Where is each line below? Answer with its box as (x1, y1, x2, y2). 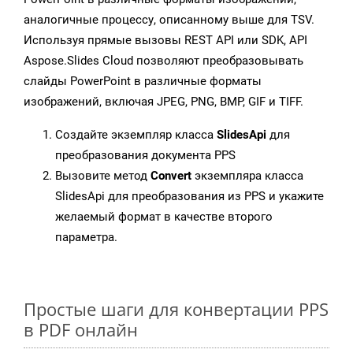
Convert (150, 169, 191, 184)
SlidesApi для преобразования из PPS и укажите (55, 189, 324, 204)
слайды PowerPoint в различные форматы (24, 74, 262, 89)
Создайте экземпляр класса (55, 128, 217, 143)
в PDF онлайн (24, 318, 138, 342)
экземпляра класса (191, 169, 303, 184)
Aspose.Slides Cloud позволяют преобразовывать (24, 54, 303, 69)
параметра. (55, 230, 117, 245)
